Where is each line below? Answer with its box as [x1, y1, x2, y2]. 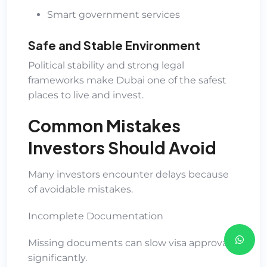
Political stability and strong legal [28, 59, 184, 71]
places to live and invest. [28, 89, 144, 101]
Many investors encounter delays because [28, 168, 229, 180]
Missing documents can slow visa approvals [28, 237, 235, 249]
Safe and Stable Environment [28, 37, 200, 52]
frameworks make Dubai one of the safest [28, 74, 226, 86]
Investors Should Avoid [28, 136, 216, 158]
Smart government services [47, 8, 180, 20]
